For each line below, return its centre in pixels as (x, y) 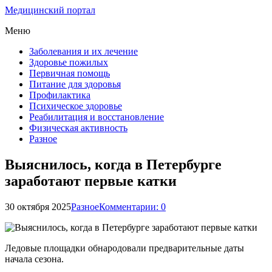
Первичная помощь (70, 73)
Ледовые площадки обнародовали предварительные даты (124, 248)
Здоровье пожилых (69, 62)
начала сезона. (34, 259)
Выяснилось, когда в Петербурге (113, 164)
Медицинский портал (50, 10)
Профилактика (60, 95)
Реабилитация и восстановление (97, 117)
